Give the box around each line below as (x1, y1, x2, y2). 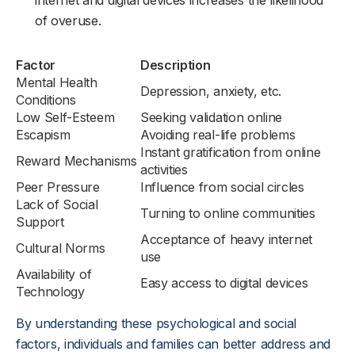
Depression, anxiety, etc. (140, 83, 281, 99)
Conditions (16, 92, 76, 108)
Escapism (16, 127, 71, 143)
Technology (16, 284, 85, 300)
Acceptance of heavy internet (140, 231, 313, 247)
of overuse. (35, 13, 101, 29)
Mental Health (16, 74, 97, 90)
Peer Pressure (16, 179, 100, 195)
